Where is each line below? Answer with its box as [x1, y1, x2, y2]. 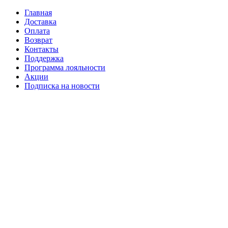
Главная [24, 8, 52, 17]
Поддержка [24, 54, 64, 63]
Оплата [24, 26, 50, 35]
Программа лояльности [24, 63, 105, 72]
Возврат [24, 36, 52, 44]
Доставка [24, 17, 56, 26]
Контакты [24, 45, 59, 53]
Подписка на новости [24, 81, 100, 90]
